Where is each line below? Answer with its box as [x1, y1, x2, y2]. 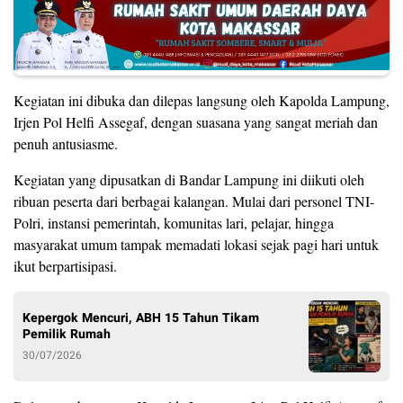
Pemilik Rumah [22, 325, 111, 345]
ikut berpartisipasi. [13, 256, 117, 276]
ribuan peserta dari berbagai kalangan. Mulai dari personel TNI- [13, 192, 374, 211]
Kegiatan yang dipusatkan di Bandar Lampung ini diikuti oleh [13, 170, 364, 190]
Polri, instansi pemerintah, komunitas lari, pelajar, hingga [13, 213, 334, 233]
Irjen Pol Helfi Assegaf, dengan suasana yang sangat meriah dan [13, 112, 378, 132]
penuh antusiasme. [13, 134, 118, 154]
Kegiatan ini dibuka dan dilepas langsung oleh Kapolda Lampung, [13, 91, 390, 111]
